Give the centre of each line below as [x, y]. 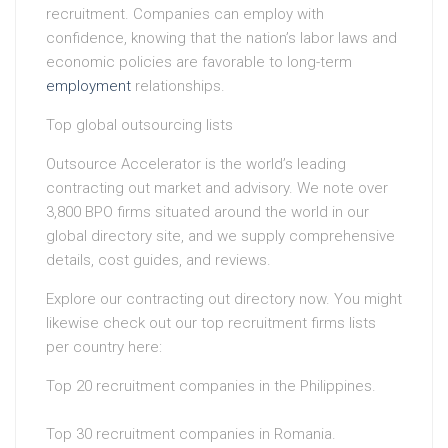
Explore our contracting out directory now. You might [224, 299]
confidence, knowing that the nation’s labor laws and [221, 38]
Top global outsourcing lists [139, 125]
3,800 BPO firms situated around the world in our [207, 212]
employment [88, 86]
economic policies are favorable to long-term [199, 62]
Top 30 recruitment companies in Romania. [191, 434]
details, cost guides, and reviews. [158, 260]
